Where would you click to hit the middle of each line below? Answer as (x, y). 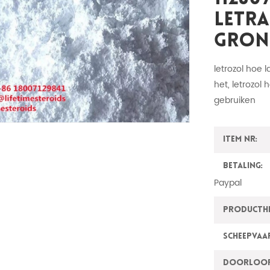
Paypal (228, 183)
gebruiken (235, 101)
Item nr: (240, 140)
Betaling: (243, 166)
